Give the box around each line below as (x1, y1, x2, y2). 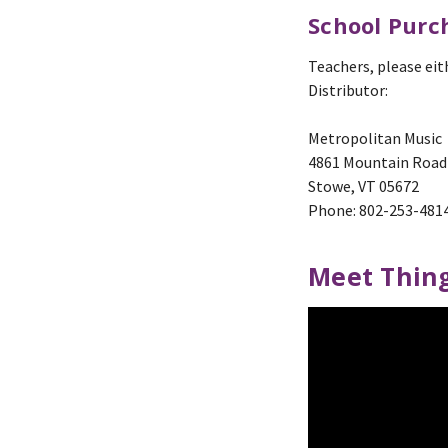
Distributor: (308, 80, 388, 100)
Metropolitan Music (308, 128, 442, 148)
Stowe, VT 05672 (308, 176, 419, 196)
